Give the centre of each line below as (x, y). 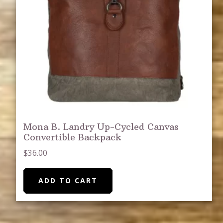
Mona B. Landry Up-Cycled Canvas (101, 127)
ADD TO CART (68, 180)
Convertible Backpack (72, 137)
